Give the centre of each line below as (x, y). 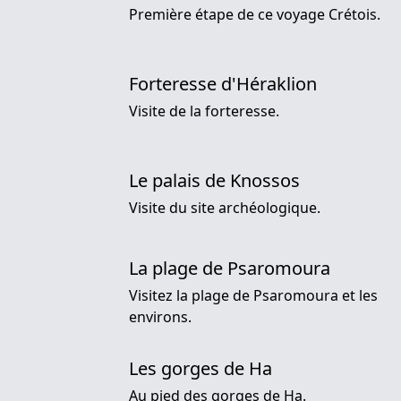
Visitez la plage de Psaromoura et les (253, 296)
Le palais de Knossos (214, 181)
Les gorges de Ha (200, 369)
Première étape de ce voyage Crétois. (255, 14)
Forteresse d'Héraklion (223, 83)
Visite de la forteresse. (204, 111)
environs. (160, 317)
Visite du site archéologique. (225, 208)
